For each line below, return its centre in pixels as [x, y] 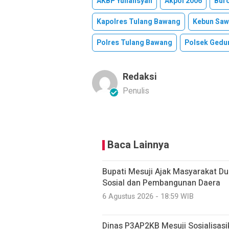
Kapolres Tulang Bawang [139, 21]
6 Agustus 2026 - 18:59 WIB [148, 196]
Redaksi [140, 77]
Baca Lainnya [138, 145]
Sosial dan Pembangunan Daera [161, 183]
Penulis [136, 91]
